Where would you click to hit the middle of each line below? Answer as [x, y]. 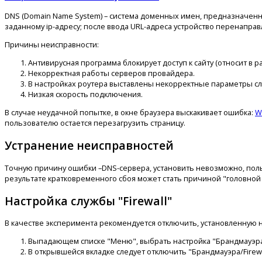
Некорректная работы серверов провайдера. [111, 73]
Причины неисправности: [52, 45]
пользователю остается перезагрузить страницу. [95, 123]
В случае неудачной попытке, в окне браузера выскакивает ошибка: [130, 112]
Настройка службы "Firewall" [88, 201]
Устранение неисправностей [89, 145]
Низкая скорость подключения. [85, 94]
